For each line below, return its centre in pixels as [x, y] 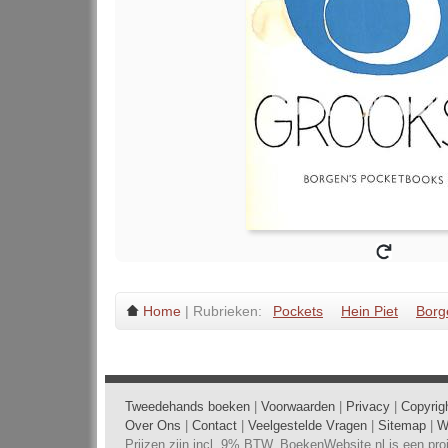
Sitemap [402, 425]
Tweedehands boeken [187, 406]
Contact [214, 425]
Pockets [298, 311]
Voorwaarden [298, 406]
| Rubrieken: [223, 311]
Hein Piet [369, 311]
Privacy [368, 406]
